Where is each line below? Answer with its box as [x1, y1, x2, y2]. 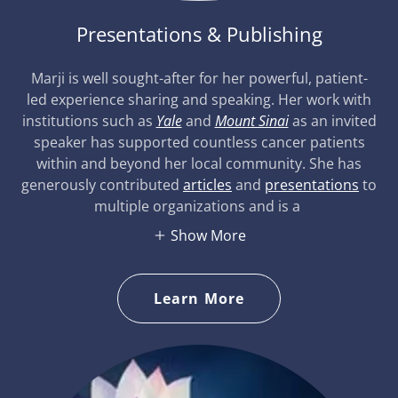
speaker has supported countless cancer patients [33, 132, 365, 153]
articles [183, 175, 232, 195]
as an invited [291, 111, 377, 131]
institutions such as [21, 111, 156, 131]
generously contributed [21, 175, 183, 195]
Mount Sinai [214, 111, 289, 131]
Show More [170, 225, 246, 245]
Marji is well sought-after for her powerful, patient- [30, 68, 368, 89]
